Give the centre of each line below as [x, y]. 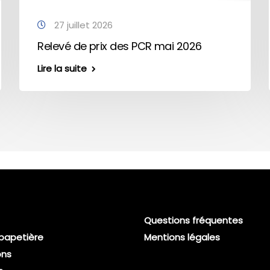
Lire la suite [62, 68]
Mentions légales [182, 237]
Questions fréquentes [193, 220]
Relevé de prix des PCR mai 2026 [120, 46]
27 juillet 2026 [83, 25]
